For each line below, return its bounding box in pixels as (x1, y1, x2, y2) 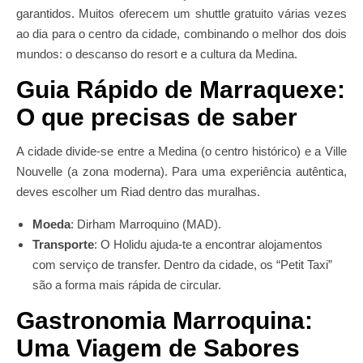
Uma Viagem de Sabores (16, 335, 300, 361)
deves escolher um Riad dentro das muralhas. (16, 185, 260, 199)
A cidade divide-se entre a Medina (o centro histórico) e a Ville (16, 144, 347, 158)
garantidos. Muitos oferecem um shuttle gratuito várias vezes (16, 6, 347, 20)
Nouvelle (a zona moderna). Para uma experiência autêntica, (16, 164, 347, 178)
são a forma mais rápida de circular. (32, 278, 221, 292)
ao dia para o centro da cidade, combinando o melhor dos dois (16, 27, 347, 41)
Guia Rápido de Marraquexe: (16, 76, 345, 103)
